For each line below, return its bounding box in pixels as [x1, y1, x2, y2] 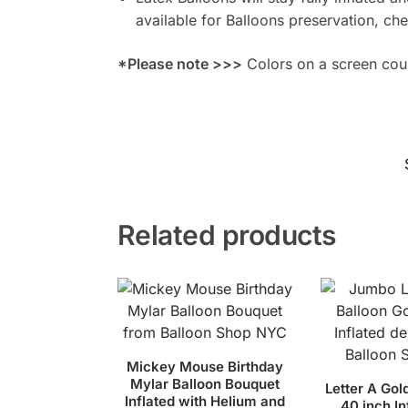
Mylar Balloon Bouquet [130, 375, 280, 393]
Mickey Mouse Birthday [127, 358, 284, 376]
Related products [117, 219, 336, 252]
